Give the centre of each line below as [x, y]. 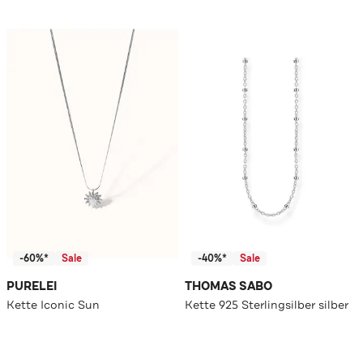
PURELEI [32, 286]
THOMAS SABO [228, 286]
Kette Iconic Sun [53, 304]
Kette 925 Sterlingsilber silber [267, 304]
